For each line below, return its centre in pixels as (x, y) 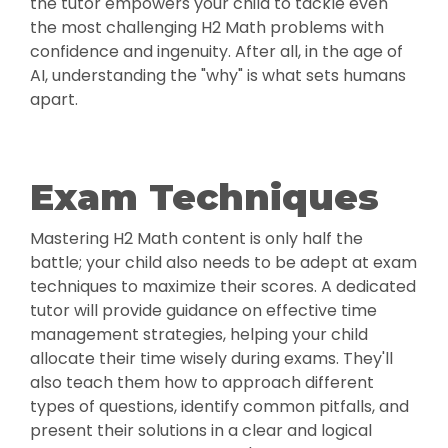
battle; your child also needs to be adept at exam (223, 263)
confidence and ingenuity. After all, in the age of (216, 52)
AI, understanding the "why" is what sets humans (218, 76)
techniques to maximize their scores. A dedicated (223, 287)
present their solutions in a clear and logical (201, 431)
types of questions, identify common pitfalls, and (219, 407)
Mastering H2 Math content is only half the (196, 239)
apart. (54, 100)
